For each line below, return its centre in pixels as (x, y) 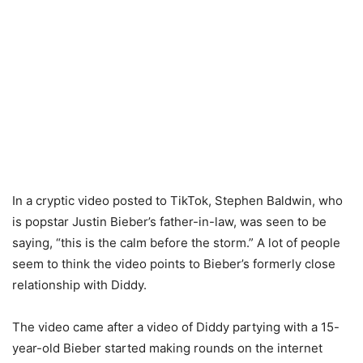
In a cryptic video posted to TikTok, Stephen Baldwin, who (177, 201)
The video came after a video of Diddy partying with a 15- (176, 327)
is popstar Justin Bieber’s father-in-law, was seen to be (169, 222)
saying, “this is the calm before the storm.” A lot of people (176, 243)
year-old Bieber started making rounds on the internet (167, 348)
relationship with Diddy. (79, 285)
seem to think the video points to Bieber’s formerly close (174, 264)
